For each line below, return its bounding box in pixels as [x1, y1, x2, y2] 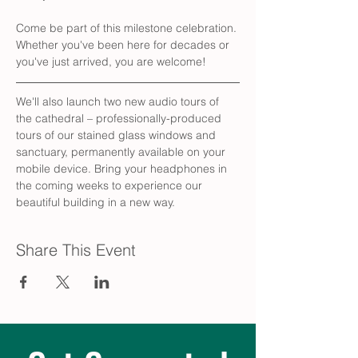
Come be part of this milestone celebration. [16, 21, 240, 35]
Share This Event [16, 240, 136, 260]
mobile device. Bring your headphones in [16, 161, 230, 176]
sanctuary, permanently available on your [16, 145, 229, 159]
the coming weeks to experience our [16, 178, 205, 193]
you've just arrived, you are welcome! [16, 54, 206, 69]
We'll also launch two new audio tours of [16, 94, 222, 109]
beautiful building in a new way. [16, 195, 175, 209]
